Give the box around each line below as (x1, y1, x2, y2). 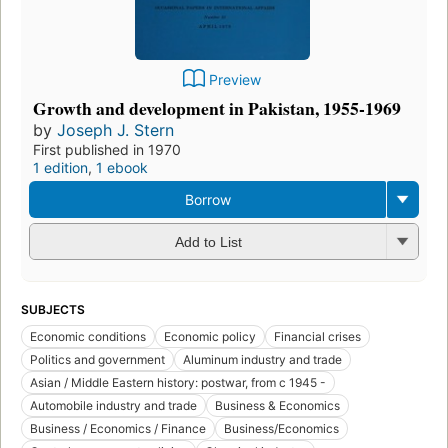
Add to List (174, 234, 242, 251)
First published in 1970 (33, 140, 181, 158)
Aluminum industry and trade (183, 351, 342, 367)
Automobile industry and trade (30, 397, 197, 413)
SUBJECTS (21, 301, 85, 317)
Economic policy (164, 328, 256, 344)
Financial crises (274, 328, 361, 344)
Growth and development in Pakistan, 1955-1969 (33, 94, 401, 121)
